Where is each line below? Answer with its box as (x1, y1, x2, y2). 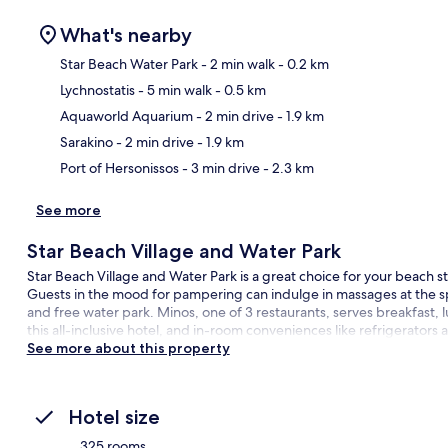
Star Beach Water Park (60, 54, 198, 73)
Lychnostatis (60, 80, 135, 99)
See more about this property (26, 338, 230, 357)
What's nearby (60, 22, 192, 47)
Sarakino (60, 132, 113, 151)
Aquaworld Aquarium (60, 106, 193, 125)
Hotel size (68, 404, 160, 429)
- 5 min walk (135, 80, 212, 99)
